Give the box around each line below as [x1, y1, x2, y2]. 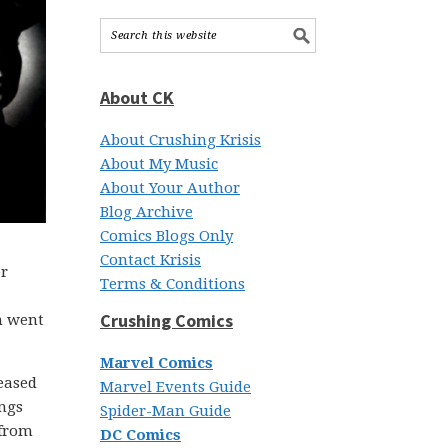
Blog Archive [100, 203, 193, 221]
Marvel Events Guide [100, 378, 251, 396]
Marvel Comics [100, 354, 213, 372]
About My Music [100, 155, 218, 173]
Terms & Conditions [100, 275, 245, 293]
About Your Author [100, 179, 240, 197]
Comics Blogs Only [100, 227, 233, 245]
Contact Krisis [100, 251, 201, 269]
